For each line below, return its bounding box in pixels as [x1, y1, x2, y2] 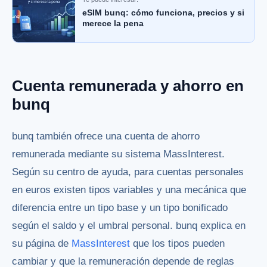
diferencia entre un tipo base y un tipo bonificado [12, 202, 228, 214]
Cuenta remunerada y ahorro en [12, 76, 244, 95]
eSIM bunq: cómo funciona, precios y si [82, 8, 244, 18]
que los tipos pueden [130, 238, 225, 250]
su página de [12, 238, 72, 250]
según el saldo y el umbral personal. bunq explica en [12, 220, 246, 232]
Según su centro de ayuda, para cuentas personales [12, 166, 244, 178]
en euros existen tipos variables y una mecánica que [12, 184, 246, 196]
